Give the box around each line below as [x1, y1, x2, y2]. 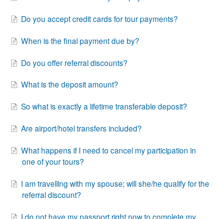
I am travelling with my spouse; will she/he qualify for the [21, 177, 209, 189]
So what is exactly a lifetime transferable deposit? [21, 101, 187, 112]
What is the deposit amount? [21, 79, 118, 90]
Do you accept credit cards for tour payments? [21, 13, 178, 24]
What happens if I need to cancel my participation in [21, 144, 196, 155]
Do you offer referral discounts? [21, 57, 128, 68]
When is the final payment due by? [21, 35, 139, 46]
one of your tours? [22, 155, 84, 167]
